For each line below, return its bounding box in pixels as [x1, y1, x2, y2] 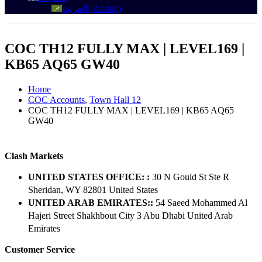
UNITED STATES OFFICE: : [28, 172, 150, 182]
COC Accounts [28, 95, 85, 105]
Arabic [93, 3, 118, 13]
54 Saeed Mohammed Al [156, 198, 247, 208]
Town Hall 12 [89, 95, 141, 105]
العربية [62, 3, 88, 13]
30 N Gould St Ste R [152, 172, 229, 182]
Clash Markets [5, 151, 63, 161]
